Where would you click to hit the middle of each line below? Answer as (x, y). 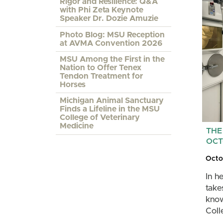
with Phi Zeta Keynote (102, 10)
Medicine (77, 126)
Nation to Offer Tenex (101, 68)
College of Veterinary (100, 118)
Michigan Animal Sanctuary (112, 101)
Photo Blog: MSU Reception (112, 35)
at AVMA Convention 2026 (111, 43)
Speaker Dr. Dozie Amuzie (109, 19)
